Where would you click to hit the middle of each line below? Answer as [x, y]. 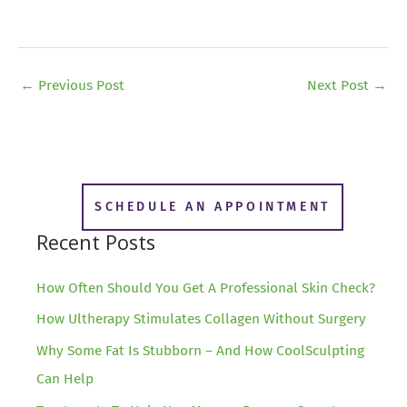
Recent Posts [96, 242]
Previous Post [79, 86]
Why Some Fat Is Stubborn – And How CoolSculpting [200, 351]
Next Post [340, 86]
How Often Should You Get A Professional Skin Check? [206, 288]
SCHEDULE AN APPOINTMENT [213, 206]
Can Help [65, 379]
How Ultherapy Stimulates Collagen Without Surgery [201, 319]
